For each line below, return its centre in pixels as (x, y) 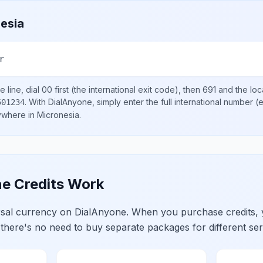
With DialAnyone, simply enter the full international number (141, 102)
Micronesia (58, 115)
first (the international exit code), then (127, 90)
